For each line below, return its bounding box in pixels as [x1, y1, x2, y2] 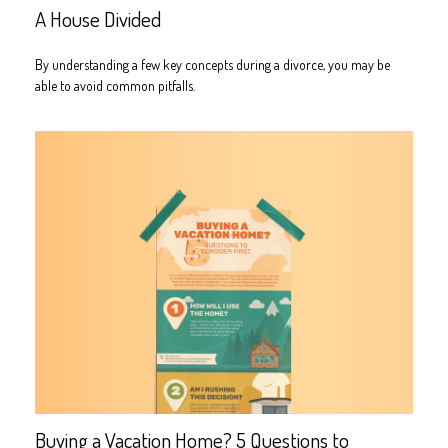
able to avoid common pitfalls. [35, 76, 195, 94]
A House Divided [35, 4, 161, 32]
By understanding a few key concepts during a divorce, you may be [35, 55, 390, 73]
